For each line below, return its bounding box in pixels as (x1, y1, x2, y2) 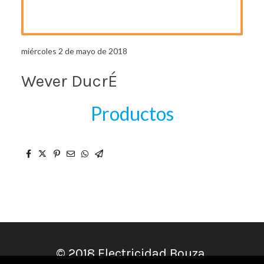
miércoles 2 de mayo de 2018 (21, 45, 127, 56)
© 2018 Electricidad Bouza (56, 245, 208, 260)
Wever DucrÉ (21, 71, 117, 91)
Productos (90, 101, 174, 125)
